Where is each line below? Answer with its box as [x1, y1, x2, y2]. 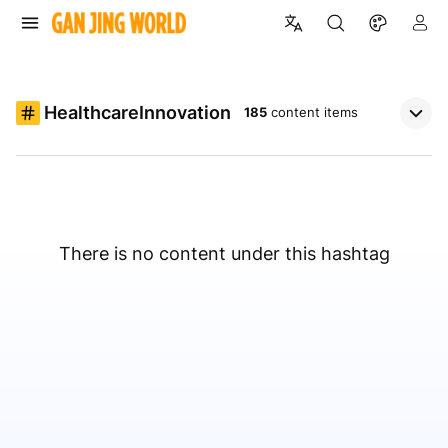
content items [271, 104, 358, 121]
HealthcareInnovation [44, 102, 231, 124]
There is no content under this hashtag [58, 243, 390, 265]
